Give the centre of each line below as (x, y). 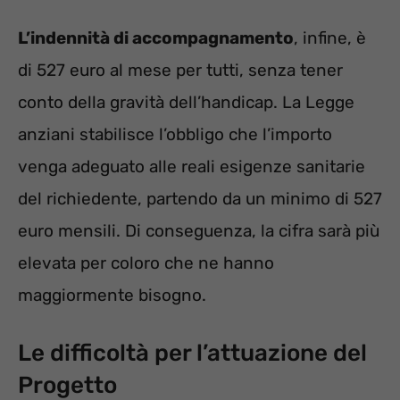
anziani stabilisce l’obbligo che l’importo (175, 135)
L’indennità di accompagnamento (156, 38)
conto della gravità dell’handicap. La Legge (186, 103)
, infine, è (330, 38)
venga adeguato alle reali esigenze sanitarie (192, 167)
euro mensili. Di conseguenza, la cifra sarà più (199, 231)
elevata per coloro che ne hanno (146, 263)
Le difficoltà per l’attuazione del (192, 353)
